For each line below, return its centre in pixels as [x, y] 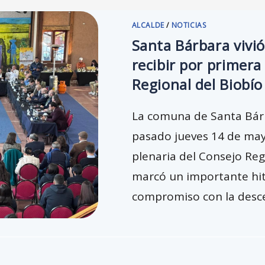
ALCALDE [148, 25]
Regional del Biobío [197, 85]
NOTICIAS [189, 25]
